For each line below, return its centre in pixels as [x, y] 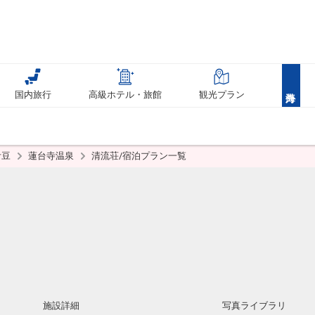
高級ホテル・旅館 [126, 95]
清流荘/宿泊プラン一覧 [139, 156]
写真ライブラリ [254, 306]
